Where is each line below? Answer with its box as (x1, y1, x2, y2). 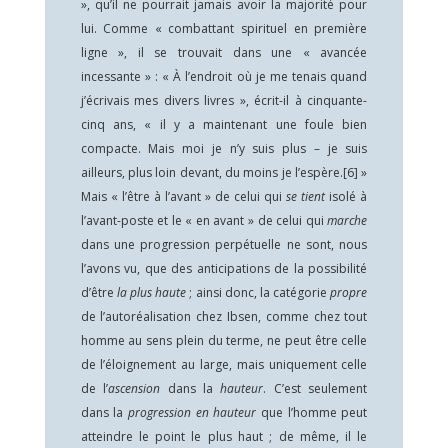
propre (330, 284, 368, 301)
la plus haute (116, 284, 190, 301)
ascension (108, 380, 168, 397)
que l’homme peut (261, 404, 368, 421)
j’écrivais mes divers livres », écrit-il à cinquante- (80, 92, 368, 109)
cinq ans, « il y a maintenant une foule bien (80, 116, 368, 133)
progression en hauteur (127, 404, 261, 421)
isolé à (329, 188, 368, 205)
